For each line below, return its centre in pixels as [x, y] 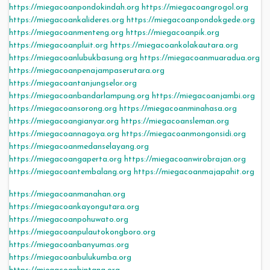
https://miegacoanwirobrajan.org [185, 160]
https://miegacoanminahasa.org [178, 109]
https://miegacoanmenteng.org [66, 33]
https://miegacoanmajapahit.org [194, 172]
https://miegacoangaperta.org [65, 160]
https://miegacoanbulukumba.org [70, 258]
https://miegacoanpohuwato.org [69, 220]
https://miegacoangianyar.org [64, 122]
